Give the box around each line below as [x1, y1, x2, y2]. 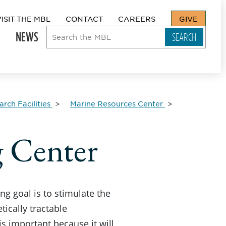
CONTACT [66, 14, 103, 23]
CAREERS [118, 14, 155, 23]
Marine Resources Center [70, 98, 163, 108]
